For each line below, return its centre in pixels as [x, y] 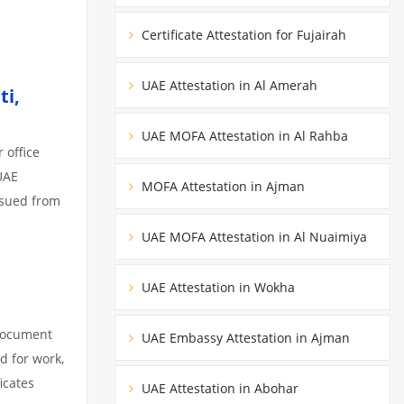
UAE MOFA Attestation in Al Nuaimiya [252, 236]
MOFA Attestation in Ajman [221, 186]
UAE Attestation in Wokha [216, 287]
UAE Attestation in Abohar [218, 388]
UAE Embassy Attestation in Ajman [244, 337]
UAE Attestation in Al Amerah [228, 85]
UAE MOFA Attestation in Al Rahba [243, 135]
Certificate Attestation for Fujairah [242, 34]
